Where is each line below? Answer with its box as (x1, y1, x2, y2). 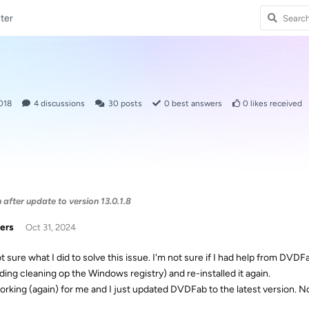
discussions (39, 99, 85, 108)
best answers (170, 99, 222, 108)
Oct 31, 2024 (25, 222, 76, 232)
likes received (248, 99, 302, 108)
